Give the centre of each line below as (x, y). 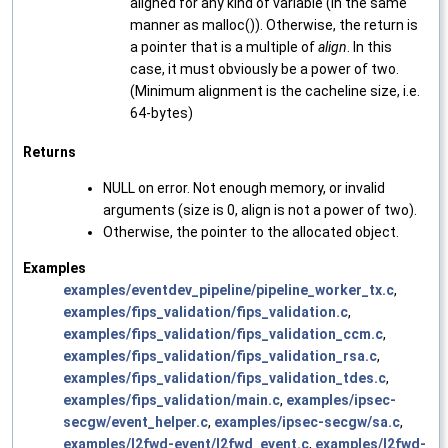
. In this (369, 47)
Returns (49, 152)
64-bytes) (161, 113)
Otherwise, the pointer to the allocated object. (251, 232)
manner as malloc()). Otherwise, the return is (274, 25)
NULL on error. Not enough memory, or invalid (244, 188)
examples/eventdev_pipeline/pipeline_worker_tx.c (228, 290)
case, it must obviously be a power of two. (264, 69)
